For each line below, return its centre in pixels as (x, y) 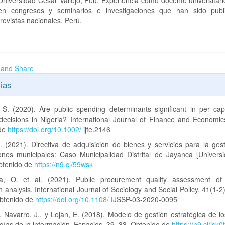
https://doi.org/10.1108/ (72, 200)
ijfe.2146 (96, 129)
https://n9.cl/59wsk (64, 164)
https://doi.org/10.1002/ (45, 129)
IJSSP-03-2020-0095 (143, 200)
